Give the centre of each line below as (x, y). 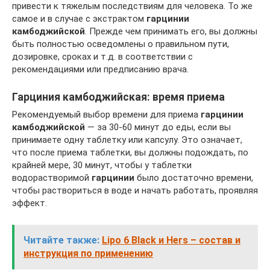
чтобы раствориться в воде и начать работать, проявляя (135, 190)
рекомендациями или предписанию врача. (100, 69)
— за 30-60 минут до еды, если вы (158, 127)
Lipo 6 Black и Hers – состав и (171, 240)
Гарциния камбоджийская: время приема (118, 97)
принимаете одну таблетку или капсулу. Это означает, (127, 140)
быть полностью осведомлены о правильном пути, (121, 44)
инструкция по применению (88, 253)
